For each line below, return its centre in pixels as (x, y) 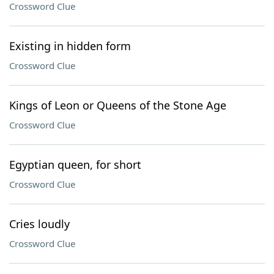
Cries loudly (39, 224)
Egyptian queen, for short (75, 165)
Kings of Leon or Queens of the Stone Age (118, 105)
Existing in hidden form (70, 46)
